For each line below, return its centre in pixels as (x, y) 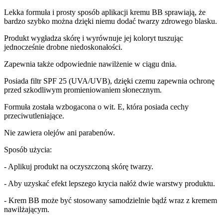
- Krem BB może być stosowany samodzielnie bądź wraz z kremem (111, 200)
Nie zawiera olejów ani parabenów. (59, 132)
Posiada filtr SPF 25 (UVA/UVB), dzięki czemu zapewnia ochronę (109, 81)
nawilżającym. (27, 209)
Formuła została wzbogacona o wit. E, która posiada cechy (96, 107)
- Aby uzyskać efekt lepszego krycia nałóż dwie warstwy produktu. (110, 183)
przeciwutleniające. (34, 115)
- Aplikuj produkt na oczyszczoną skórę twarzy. (79, 166)
